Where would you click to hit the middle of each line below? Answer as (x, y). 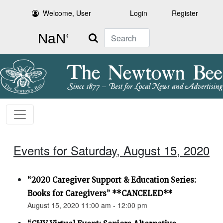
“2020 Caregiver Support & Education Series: (112, 180)
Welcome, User (67, 13)
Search (93, 34)
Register (185, 13)
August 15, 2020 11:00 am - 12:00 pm (87, 205)
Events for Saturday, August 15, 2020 (111, 150)
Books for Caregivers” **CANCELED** (100, 194)
